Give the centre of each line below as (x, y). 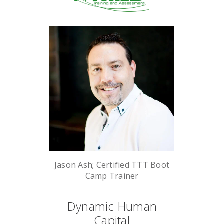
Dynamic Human (112, 206)
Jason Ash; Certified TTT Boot (112, 165)
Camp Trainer (112, 176)
